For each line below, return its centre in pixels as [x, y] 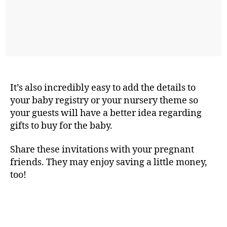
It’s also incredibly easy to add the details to [103, 88]
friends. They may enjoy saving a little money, [109, 163]
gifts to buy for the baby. [61, 126]
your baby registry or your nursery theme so [104, 100]
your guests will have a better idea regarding [106, 113]
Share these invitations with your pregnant [102, 150]
